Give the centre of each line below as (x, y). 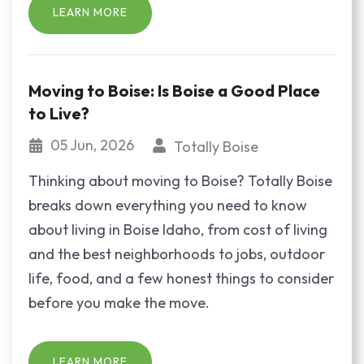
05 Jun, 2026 (94, 145)
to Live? (59, 113)
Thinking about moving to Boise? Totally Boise (180, 180)
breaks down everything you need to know (168, 205)
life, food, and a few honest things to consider (181, 278)
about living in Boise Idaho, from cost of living (178, 229)
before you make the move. (119, 302)
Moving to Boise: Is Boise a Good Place (174, 90)
